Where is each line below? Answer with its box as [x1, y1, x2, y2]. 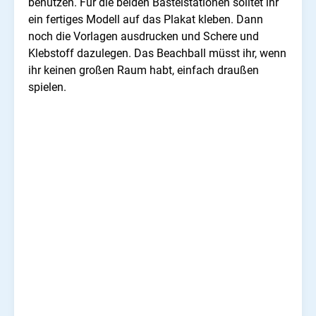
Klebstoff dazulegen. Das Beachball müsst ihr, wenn [28, 47, 286, 61]
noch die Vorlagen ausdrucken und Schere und [28, 30, 259, 44]
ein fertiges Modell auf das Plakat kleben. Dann [28, 13, 263, 27]
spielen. [28, 80, 66, 95]
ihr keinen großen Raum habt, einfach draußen [28, 63, 259, 78]
